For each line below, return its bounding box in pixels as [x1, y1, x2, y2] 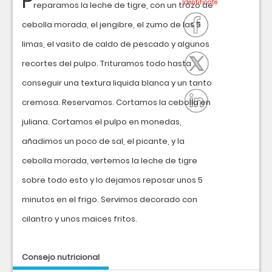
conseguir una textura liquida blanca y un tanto [22, 77, 212, 89]
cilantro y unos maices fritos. [22, 213, 137, 225]
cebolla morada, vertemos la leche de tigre [22, 155, 197, 166]
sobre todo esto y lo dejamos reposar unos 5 [22, 174, 203, 186]
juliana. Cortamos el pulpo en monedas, [22, 116, 182, 127]
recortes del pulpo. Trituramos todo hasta [22, 58, 191, 69]
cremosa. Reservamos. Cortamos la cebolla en [22, 97, 211, 108]
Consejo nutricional [22, 251, 100, 263]
